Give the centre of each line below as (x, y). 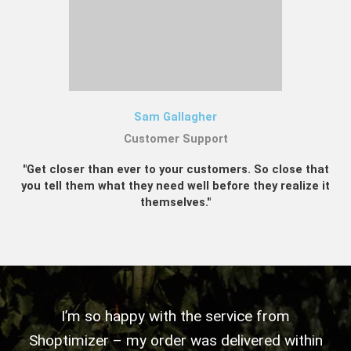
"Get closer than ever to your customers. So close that (175, 170)
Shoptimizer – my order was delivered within (175, 340)
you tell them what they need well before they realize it (175, 186)
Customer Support (175, 139)
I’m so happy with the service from (175, 316)
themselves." (175, 203)
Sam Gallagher (175, 117)
